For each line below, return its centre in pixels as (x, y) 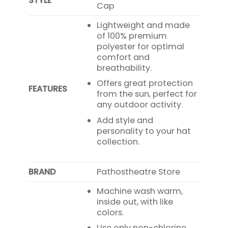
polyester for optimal (141, 46)
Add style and (125, 121)
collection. (118, 142)
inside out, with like (135, 202)
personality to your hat (144, 131)
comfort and (123, 57)
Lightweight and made (144, 25)
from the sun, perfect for (147, 94)
